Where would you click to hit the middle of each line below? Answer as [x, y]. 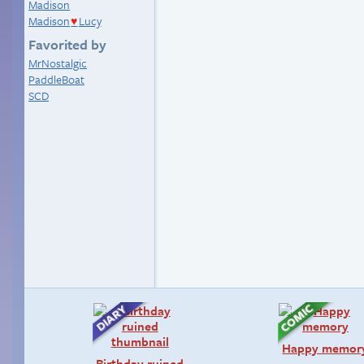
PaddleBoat [56, 79]
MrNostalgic [58, 63]
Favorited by [67, 44]
